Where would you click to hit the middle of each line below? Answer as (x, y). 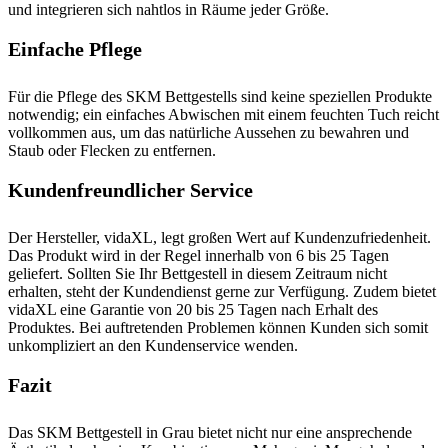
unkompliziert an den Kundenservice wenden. (153, 345)
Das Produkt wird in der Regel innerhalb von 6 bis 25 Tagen (198, 255)
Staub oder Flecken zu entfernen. (112, 150)
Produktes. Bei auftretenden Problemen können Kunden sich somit (218, 327)
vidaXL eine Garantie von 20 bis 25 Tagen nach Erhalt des (193, 309)
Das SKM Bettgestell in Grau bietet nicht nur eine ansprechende (210, 432)
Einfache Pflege (75, 49)
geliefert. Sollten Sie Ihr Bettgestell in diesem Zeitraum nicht (197, 273)
